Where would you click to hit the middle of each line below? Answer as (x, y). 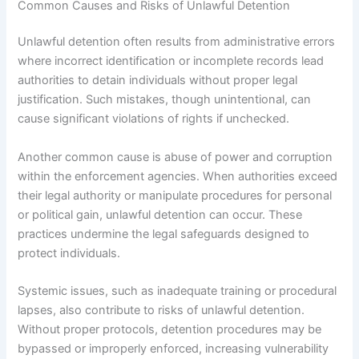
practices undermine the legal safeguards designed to (164, 234)
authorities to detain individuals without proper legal (158, 81)
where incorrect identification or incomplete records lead (171, 61)
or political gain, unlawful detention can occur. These (160, 214)
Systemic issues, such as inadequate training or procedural (177, 291)
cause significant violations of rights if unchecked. (154, 119)
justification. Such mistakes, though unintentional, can (165, 100)
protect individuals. (69, 253)
